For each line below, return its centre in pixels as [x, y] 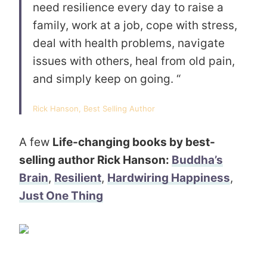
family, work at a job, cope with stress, [135, 25]
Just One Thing [61, 195]
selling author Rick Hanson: [95, 160]
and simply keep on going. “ [107, 79]
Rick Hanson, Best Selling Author [94, 108]
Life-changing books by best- [134, 142]
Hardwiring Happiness [169, 178]
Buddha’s [197, 160]
